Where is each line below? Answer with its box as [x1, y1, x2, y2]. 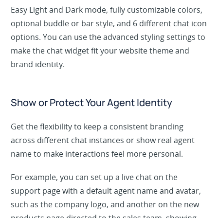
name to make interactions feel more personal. [11, 161, 183, 172]
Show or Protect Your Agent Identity [11, 108, 173, 122]
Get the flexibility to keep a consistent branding [11, 133, 184, 145]
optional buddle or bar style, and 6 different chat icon [11, 30, 207, 41]
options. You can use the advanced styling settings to [11, 44, 206, 55]
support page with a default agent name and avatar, [11, 198, 201, 209]
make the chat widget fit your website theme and [11, 57, 190, 69]
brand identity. [11, 71, 65, 82]
